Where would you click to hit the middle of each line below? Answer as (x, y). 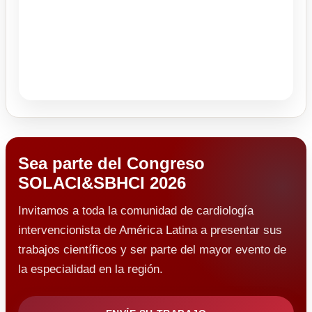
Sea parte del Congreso (111, 164)
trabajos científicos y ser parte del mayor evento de (152, 250)
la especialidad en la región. (91, 270)
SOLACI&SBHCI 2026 (102, 183)
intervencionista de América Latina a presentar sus (150, 231)
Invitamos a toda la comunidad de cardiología (136, 211)
